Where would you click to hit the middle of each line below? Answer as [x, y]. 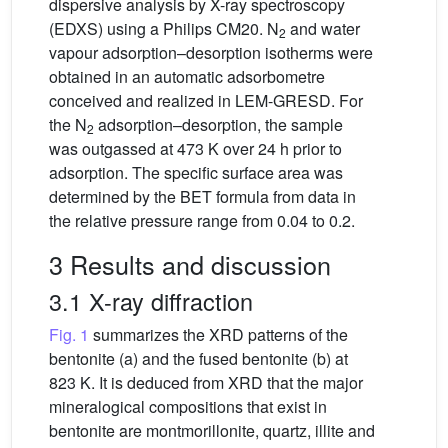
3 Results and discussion [190, 264]
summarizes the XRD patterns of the [218, 334]
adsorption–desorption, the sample [218, 124]
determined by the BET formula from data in [202, 196]
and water [323, 28]
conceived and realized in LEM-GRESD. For [206, 100]
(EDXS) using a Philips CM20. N [164, 28]
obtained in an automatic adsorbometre [187, 76]
